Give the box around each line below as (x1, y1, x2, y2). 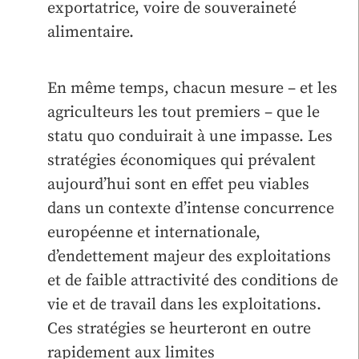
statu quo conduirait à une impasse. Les (47, 126, 333, 147)
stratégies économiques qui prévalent (47, 150, 316, 171)
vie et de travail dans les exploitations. (47, 294, 321, 315)
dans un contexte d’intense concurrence (47, 198, 334, 219)
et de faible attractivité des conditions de (47, 270, 338, 291)
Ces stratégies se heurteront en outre (47, 318, 311, 339)
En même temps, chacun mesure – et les (47, 78, 337, 99)
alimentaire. (47, 22, 134, 42)
